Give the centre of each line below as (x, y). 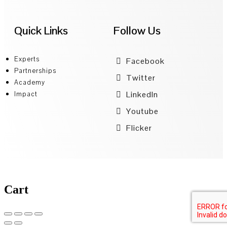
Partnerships (35, 71)
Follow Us (137, 30)
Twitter (140, 78)
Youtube (141, 111)
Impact (26, 94)
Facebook (144, 61)
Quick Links (41, 30)
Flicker (138, 128)
